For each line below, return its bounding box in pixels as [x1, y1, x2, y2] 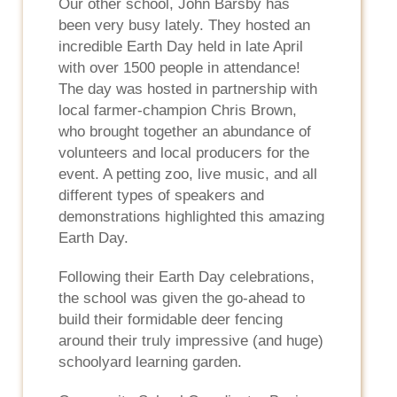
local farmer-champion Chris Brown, [58, 101, 298, 119]
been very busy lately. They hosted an [58, 16, 311, 34]
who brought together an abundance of [58, 122, 312, 140]
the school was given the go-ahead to [58, 289, 306, 307]
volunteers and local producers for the [58, 144, 310, 161]
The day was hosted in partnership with [58, 80, 318, 97]
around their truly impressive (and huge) [58, 331, 324, 349]
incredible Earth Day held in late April [58, 37, 304, 55]
